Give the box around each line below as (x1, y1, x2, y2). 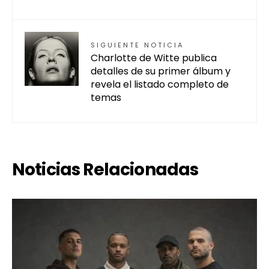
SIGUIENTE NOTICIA (91, 40, 184, 50)
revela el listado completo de (91, 77, 229, 92)
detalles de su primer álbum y (91, 64, 231, 79)
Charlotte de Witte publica (91, 51, 217, 65)
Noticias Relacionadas (12, 158, 199, 182)
